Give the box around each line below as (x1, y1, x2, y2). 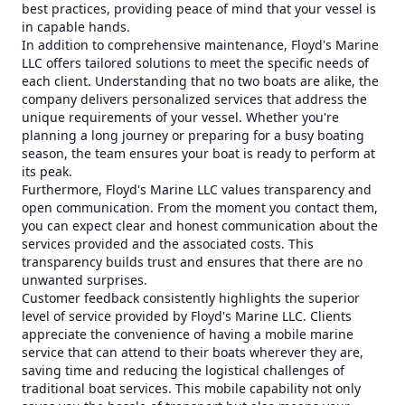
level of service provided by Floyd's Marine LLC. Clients (22, 307, 352, 325)
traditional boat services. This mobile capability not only (22, 380, 361, 397)
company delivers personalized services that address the (22, 90, 367, 108)
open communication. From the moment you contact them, (22, 199, 378, 216)
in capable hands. (22, 18, 130, 35)
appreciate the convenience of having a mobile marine (22, 325, 353, 343)
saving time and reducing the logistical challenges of (22, 362, 344, 379)
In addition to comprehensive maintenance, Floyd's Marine (22, 36, 379, 53)
